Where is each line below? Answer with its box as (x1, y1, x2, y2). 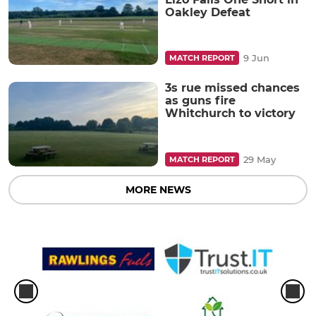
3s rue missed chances (165, 81, 300, 95)
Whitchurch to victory (165, 107, 296, 121)
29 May (243, 153, 276, 165)
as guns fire (165, 94, 236, 108)
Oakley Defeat (165, 6, 250, 20)
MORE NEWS (125, 183, 191, 196)
